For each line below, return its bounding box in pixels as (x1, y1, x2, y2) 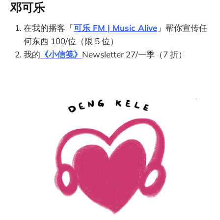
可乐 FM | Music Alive (74, 22, 157, 33)
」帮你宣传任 (157, 22, 207, 33)
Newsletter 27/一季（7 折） (82, 49, 187, 59)
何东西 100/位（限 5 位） (24, 35, 118, 46)
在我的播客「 (24, 22, 74, 33)
